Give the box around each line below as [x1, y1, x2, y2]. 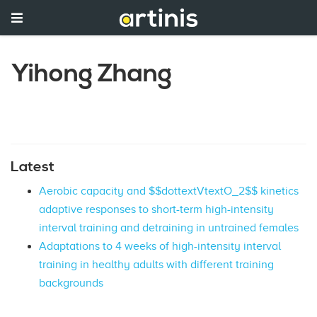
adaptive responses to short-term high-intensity [39, 202, 274, 216]
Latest [11, 157, 54, 176]
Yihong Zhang [11, 57, 173, 91]
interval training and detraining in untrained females [39, 221, 299, 234]
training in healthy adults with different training [39, 258, 274, 271]
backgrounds [39, 276, 103, 289]
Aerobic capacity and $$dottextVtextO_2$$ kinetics [39, 184, 299, 197]
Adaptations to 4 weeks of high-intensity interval [39, 239, 281, 253]
